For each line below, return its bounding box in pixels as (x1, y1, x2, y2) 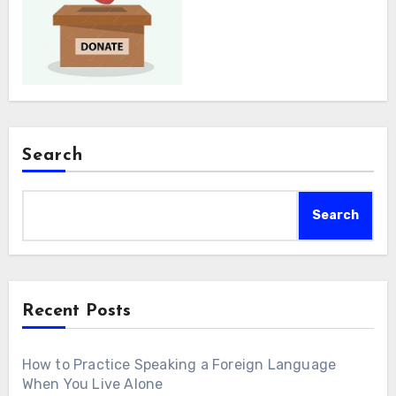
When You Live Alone (21, 375, 164, 392)
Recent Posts (21, 301, 131, 320)
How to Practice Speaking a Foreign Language (21, 355, 337, 373)
